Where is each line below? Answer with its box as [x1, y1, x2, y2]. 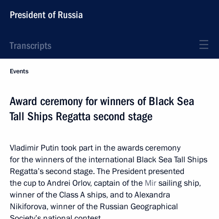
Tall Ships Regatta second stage [10, 109, 153, 123]
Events [10, 67, 28, 76]
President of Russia [10, 9, 83, 21]
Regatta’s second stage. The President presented [10, 166, 184, 177]
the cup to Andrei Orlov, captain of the [10, 177, 145, 189]
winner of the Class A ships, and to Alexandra [10, 189, 170, 200]
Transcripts [10, 40, 51, 51]
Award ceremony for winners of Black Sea [10, 94, 194, 108]
